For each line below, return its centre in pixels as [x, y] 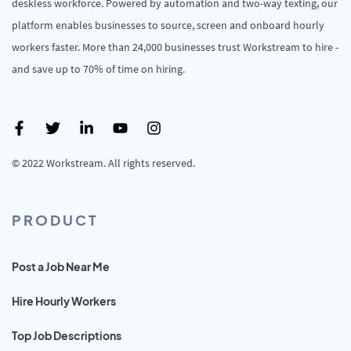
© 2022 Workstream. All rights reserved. [103, 163]
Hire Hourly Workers [64, 300]
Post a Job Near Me [61, 266]
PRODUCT [55, 219]
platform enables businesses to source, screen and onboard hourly [168, 25]
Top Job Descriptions [67, 335]
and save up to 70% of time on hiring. [98, 69]
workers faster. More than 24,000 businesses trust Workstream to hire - [175, 47]
